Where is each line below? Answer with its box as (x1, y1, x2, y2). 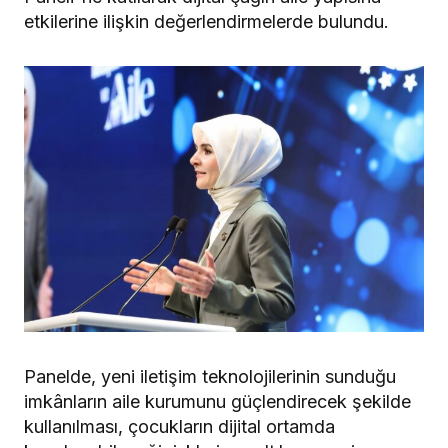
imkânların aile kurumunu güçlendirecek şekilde (24, 391, 411, 413)
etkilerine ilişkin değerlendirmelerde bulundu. (24, 10, 389, 32)
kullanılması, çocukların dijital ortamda (24, 416, 335, 438)
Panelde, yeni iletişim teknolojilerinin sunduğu (24, 366, 396, 388)
